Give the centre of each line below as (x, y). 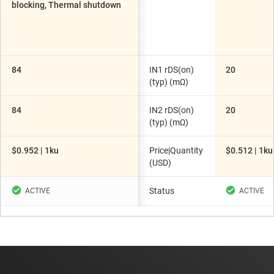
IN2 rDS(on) (172, 110)
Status (162, 191)
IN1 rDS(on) (172, 70)
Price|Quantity (176, 150)
